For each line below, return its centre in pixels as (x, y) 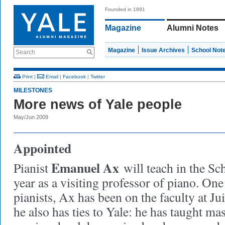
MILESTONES (33, 90)
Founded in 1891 (125, 9)
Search (25, 52)
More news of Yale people (98, 104)
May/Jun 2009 (31, 117)
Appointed (42, 148)
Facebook (74, 77)
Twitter (98, 77)
